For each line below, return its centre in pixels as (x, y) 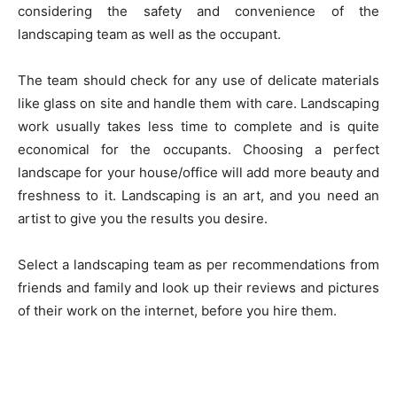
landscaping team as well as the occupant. (149, 35)
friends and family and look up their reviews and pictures (198, 288)
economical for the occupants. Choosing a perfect (198, 150)
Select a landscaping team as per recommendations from (198, 265)
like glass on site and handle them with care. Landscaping (198, 104)
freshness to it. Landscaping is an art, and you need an (198, 196)
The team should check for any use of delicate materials (198, 81)
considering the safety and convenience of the (198, 12)
